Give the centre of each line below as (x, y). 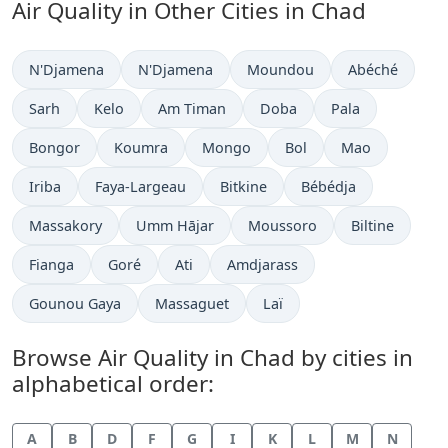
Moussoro (282, 225)
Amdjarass (262, 264)
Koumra (141, 147)
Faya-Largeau (140, 186)
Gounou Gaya (75, 303)
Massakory (65, 225)
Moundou (280, 69)
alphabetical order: (113, 383)
